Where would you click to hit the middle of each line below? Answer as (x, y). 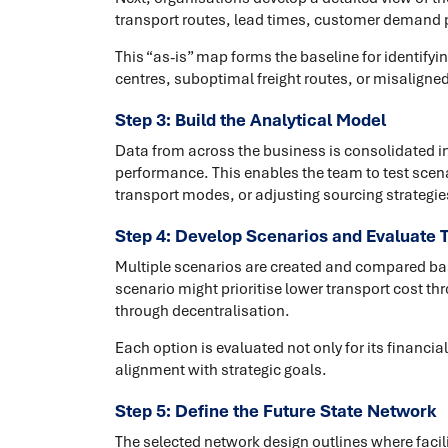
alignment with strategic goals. (220, 370)
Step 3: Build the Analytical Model (250, 120)
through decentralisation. (202, 311)
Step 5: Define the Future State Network (275, 411)
